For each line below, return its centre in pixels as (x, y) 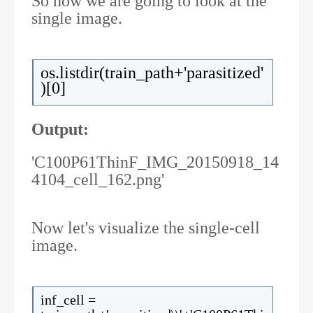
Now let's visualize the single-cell (146, 228)
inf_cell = (68, 300)
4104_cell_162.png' (98, 180)
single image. (77, 18)
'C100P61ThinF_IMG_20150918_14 (155, 162)
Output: (60, 129)
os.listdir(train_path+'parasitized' (152, 73)
